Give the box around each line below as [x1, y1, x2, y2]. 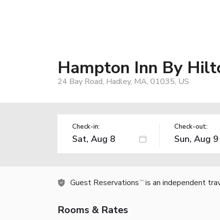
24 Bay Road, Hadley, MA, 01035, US [57, 76, 189, 87]
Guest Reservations [70, 177, 139, 188]
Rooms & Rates [57, 203, 128, 217]
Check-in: [72, 122, 100, 131]
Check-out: [174, 122, 208, 131]
